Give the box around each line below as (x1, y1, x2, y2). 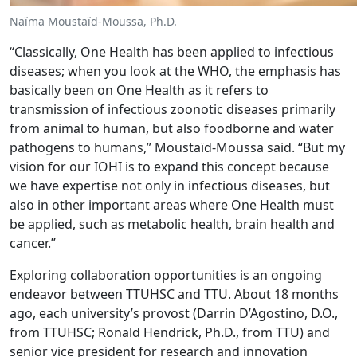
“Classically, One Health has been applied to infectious (10, 42, 334, 61)
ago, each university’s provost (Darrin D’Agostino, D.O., (10, 304, 338, 322)
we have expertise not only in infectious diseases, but (10, 176, 330, 194)
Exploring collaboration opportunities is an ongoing (10, 265, 322, 284)
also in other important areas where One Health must (10, 195, 334, 214)
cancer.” (10, 233, 56, 252)
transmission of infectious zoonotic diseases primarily (10, 100, 335, 118)
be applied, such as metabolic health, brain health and (10, 214, 335, 233)
